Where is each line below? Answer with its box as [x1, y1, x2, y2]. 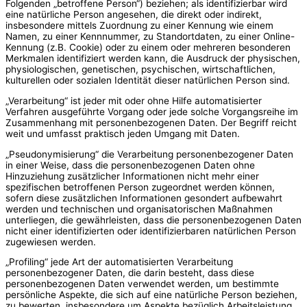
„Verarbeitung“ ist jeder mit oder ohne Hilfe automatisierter [5, 95, 262, 106]
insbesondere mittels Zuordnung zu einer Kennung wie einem [5, 20, 273, 32]
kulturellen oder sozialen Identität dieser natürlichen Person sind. [5, 75, 290, 86]
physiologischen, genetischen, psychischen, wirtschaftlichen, [5, 64, 275, 75]
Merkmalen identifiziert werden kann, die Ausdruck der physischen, [5, 53, 300, 64]
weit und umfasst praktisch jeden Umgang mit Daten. [5, 127, 240, 139]
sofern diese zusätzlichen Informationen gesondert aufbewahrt [5, 192, 282, 204]
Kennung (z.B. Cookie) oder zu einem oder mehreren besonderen [5, 42, 291, 53]
